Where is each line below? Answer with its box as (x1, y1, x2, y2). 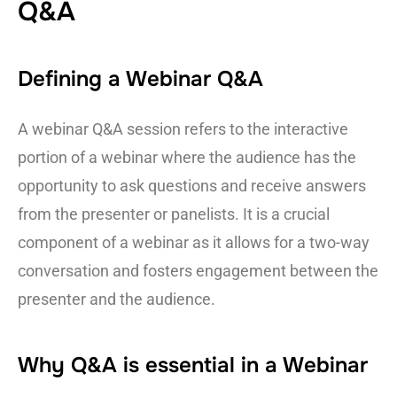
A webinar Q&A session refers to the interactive (18, 120, 348, 139)
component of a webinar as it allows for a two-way (18, 233, 370, 253)
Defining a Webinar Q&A (18, 66, 263, 93)
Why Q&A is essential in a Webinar (18, 352, 368, 379)
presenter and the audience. (18, 290, 215, 309)
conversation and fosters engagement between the (18, 261, 378, 281)
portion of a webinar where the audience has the (18, 148, 356, 167)
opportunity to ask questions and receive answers (18, 176, 366, 196)
